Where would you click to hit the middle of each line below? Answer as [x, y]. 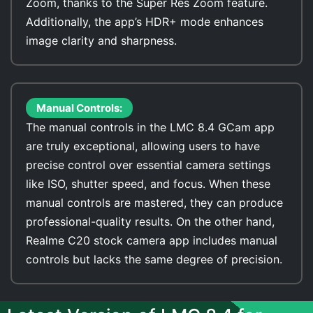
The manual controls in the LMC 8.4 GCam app [150, 127]
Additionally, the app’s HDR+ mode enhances [145, 22]
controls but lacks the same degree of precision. [154, 259]
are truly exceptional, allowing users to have [143, 146]
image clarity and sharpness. [101, 41]
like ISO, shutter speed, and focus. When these [148, 184]
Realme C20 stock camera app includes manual [152, 240]
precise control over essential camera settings [148, 165]
